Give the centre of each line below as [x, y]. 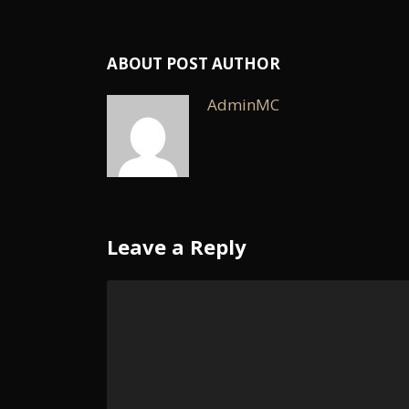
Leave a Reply [177, 247]
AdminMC [243, 105]
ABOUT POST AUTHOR [194, 64]
